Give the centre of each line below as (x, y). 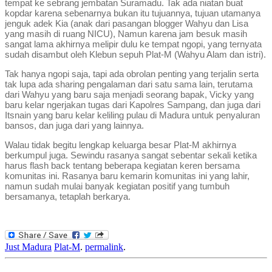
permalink (104, 247)
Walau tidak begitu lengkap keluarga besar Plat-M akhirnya (121, 145)
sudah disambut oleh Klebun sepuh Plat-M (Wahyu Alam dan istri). (135, 54)
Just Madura (28, 247)
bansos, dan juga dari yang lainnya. (74, 125)
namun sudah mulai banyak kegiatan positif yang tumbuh (117, 186)
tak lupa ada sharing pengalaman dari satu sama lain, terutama (129, 84)
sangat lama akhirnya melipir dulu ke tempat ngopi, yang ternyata (133, 44)
